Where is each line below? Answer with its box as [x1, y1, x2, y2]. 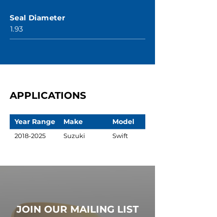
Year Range [15, 117, 55, 126]
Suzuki [63, 131, 85, 139]
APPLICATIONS [10, 90, 86, 101]
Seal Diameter [10, 13, 65, 22]
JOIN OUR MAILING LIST [16, 203, 139, 215]
